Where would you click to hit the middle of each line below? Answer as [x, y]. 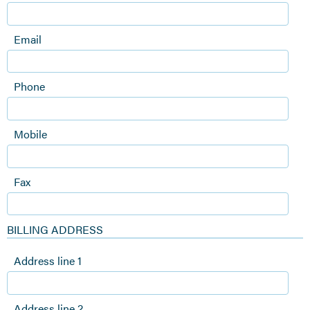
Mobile [30, 134]
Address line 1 [48, 261]
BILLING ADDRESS [55, 230]
